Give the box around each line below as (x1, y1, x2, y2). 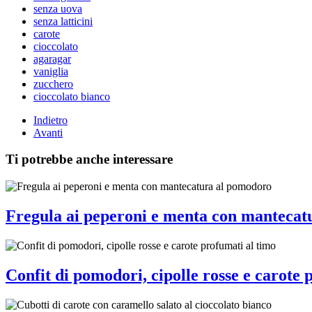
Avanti (33, 126, 63, 139)
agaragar (33, 52, 71, 65)
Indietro (33, 114, 68, 126)
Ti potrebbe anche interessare (6, 152, 173, 167)
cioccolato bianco (33, 90, 110, 102)
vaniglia (33, 65, 68, 77)
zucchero (33, 77, 73, 90)
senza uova (33, 2, 82, 15)
